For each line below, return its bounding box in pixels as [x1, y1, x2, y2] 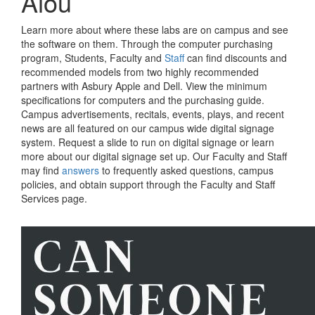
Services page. [21, 191, 87, 205]
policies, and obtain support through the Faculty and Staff [21, 177, 275, 191]
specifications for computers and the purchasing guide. [21, 93, 264, 107]
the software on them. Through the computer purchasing [21, 37, 273, 51]
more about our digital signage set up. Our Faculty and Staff [21, 149, 287, 163]
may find [21, 163, 62, 177]
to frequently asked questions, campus [99, 163, 274, 177]
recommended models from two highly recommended [21, 65, 259, 79]
